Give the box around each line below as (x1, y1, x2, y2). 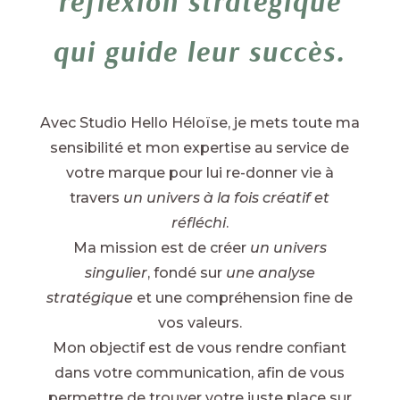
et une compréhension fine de (133, 289, 354, 306)
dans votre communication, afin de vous (54, 364, 346, 381)
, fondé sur (146, 264, 226, 281)
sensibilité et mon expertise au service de (50, 139, 350, 156)
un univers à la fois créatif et (123, 189, 330, 206)
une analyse (225, 264, 315, 281)
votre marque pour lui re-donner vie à (65, 164, 334, 181)
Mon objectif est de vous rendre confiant (53, 339, 347, 356)
